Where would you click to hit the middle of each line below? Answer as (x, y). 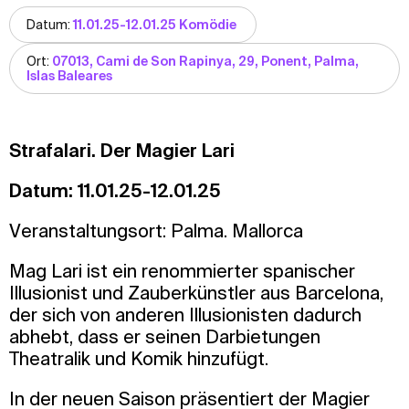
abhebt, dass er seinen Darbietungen (165, 337)
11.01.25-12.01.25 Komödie (156, 25)
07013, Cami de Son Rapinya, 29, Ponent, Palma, (205, 62)
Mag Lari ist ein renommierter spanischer (182, 271)
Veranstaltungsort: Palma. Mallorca (158, 231)
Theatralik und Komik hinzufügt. (141, 359)
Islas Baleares (69, 76)
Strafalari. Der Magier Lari (122, 151)
